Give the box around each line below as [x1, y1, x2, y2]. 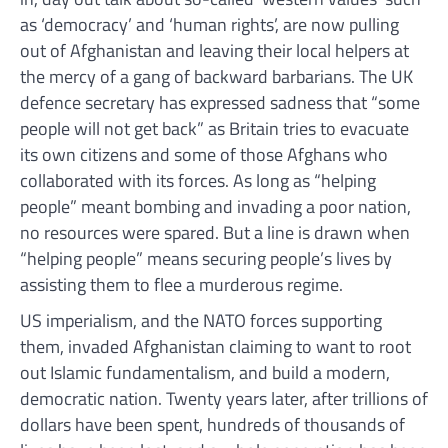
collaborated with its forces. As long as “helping [20, 166, 376, 194]
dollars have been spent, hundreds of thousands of [20, 410, 405, 438]
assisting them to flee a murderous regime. [20, 270, 343, 298]
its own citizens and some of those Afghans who [20, 140, 388, 168]
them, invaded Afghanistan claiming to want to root [20, 332, 411, 360]
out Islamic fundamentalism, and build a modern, [20, 358, 390, 386]
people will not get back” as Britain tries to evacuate [20, 114, 409, 142]
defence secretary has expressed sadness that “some [20, 88, 420, 116]
